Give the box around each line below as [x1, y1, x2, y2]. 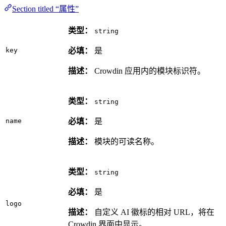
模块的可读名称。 [92, 137, 159, 146]
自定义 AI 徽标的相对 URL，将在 [92, 208, 214, 217]
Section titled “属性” [12, 5, 79, 14]
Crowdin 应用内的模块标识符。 [92, 67, 205, 76]
